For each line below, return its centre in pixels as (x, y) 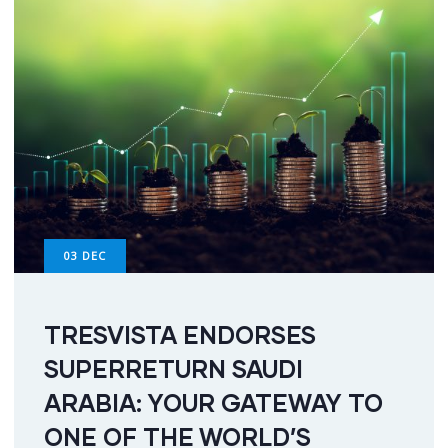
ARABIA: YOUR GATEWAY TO (213, 403)
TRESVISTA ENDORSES (180, 335)
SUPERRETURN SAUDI (173, 369)
